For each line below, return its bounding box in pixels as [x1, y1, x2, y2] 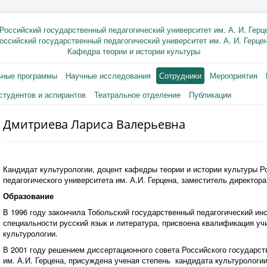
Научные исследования [66, 70, 151, 81]
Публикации [189, 89, 231, 100]
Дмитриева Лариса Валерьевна [2, 116, 185, 132]
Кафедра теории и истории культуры [67, 45, 200, 57]
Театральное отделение [94, 89, 181, 100]
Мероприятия [210, 70, 257, 81]
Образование [2, 190, 54, 201]
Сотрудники [159, 70, 201, 81]
